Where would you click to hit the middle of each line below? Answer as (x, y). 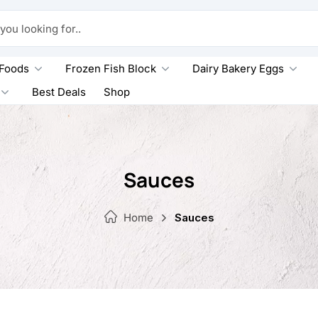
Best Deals (59, 92)
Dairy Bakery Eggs (238, 68)
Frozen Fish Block (111, 68)
